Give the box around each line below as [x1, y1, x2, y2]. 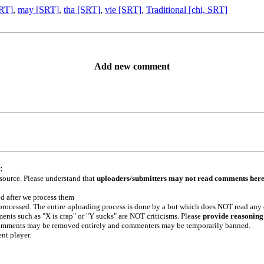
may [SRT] [18, 4, 59, 15]
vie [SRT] [105, 4, 141, 15]
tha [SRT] [64, 4, 100, 15]
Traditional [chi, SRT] [146, 4, 227, 15]
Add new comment [94, 61, 170, 71]
